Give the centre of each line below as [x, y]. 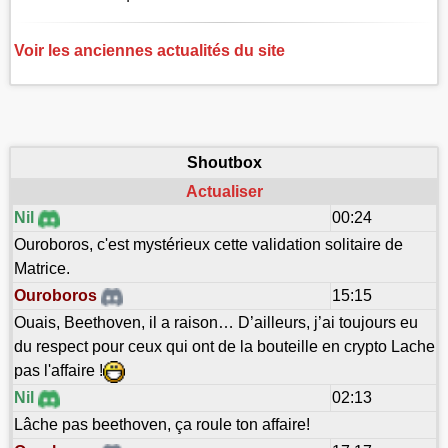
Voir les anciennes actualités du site [150, 51]
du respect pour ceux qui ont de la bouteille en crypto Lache [224, 347]
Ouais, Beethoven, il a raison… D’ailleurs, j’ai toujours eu [215, 323]
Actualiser [224, 192]
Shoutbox [224, 163]
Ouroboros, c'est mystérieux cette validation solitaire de [208, 245]
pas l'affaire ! [58, 371]
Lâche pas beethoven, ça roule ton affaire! [161, 425]
